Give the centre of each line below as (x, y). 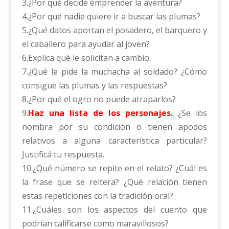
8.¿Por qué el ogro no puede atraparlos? (99, 99)
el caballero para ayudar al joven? (86, 44)
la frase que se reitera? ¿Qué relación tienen (114, 182)
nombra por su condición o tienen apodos (114, 127)
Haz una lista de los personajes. (100, 113)
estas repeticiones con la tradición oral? (97, 196)
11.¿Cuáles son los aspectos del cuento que (114, 210)
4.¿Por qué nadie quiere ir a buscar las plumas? (111, 17)
